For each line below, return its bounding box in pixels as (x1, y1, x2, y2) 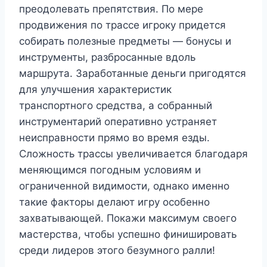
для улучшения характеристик (19, 83, 172, 96)
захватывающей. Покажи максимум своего (19, 212, 237, 225)
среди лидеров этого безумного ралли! (19, 244, 215, 257)
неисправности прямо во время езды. (19, 132, 210, 144)
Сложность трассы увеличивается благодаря (19, 148, 248, 160)
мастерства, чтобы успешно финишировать (19, 228, 237, 241)
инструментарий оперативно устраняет (19, 116, 217, 128)
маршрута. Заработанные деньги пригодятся (19, 67, 246, 80)
